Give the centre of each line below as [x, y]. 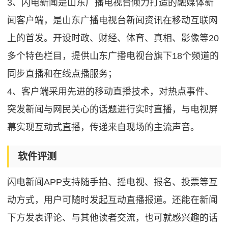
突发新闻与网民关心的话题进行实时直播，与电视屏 [113, 109]
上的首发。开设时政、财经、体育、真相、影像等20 [113, 38]
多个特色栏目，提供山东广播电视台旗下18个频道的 [113, 56]
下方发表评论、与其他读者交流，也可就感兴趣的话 [113, 218]
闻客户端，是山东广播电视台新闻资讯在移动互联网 [113, 20]
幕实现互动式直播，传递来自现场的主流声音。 [104, 127]
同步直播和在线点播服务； [62, 74]
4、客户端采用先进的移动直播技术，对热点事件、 [111, 91]
